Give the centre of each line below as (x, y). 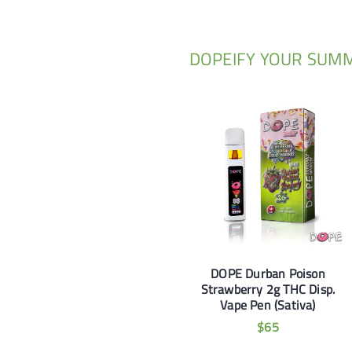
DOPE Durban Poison (268, 273)
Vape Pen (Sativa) (268, 304)
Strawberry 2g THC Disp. (268, 289)
